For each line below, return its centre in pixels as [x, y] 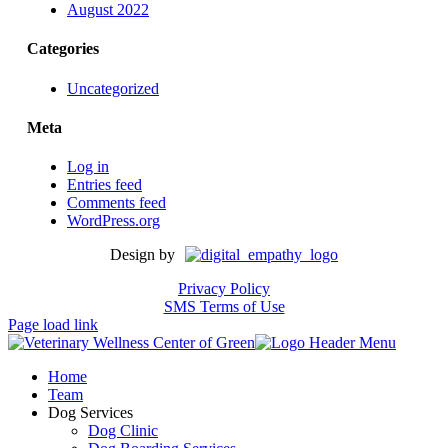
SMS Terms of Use [224, 307]
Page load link [53, 325]
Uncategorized [113, 88]
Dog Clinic [123, 431]
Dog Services [90, 413]
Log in [88, 167]
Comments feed [116, 203]
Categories [63, 49]
